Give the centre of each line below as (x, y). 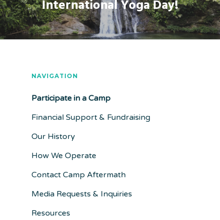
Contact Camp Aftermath (79, 175)
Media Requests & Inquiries (82, 194)
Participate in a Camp (71, 98)
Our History (53, 137)
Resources (51, 213)
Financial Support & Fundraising (91, 118)
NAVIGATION (55, 76)
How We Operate (64, 156)
